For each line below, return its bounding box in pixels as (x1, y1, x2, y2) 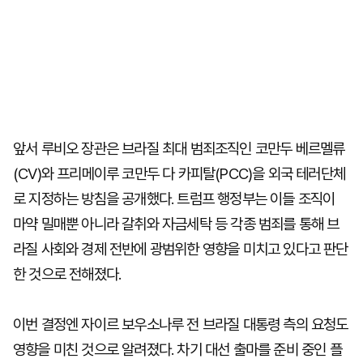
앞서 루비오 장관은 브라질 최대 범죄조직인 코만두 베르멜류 (13, 139, 345, 158)
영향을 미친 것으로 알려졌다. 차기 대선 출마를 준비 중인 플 (13, 340, 342, 359)
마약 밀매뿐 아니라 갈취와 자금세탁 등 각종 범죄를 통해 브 (13, 215, 340, 233)
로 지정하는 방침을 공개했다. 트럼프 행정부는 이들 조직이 (13, 190, 335, 208)
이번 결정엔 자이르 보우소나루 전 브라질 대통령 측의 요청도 (13, 315, 348, 334)
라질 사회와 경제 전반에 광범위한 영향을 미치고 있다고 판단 (13, 240, 348, 258)
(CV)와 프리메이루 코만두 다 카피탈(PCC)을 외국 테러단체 (13, 164, 345, 183)
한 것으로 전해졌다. (13, 265, 122, 284)
